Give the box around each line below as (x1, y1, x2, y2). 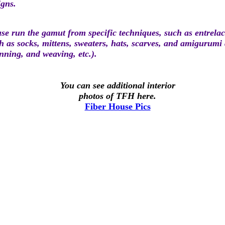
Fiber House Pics (84, 101, 151, 111)
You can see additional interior (60, 80, 175, 90)
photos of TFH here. (79, 91, 156, 101)
